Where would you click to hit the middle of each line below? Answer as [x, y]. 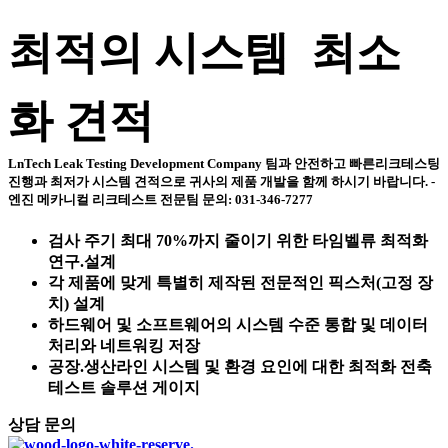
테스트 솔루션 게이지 [124, 388]
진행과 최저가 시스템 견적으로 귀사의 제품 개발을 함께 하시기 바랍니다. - [221, 182]
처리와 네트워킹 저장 [124, 346]
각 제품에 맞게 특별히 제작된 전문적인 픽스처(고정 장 [240, 283]
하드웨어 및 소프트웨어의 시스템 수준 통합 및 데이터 [238, 325]
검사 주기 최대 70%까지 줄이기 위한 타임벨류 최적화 [238, 241]
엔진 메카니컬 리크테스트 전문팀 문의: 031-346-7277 [160, 200]
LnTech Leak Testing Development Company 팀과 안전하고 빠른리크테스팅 [224, 164]
